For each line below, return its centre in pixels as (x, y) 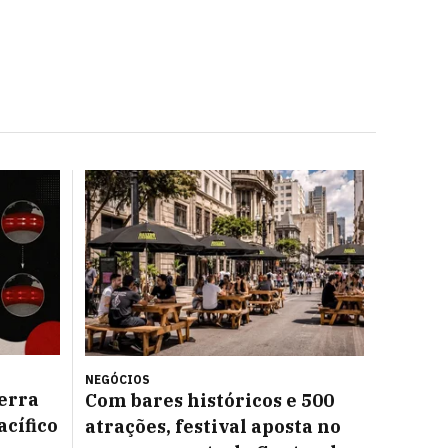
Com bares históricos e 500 (209, 400)
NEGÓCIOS (117, 379)
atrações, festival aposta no (213, 426)
